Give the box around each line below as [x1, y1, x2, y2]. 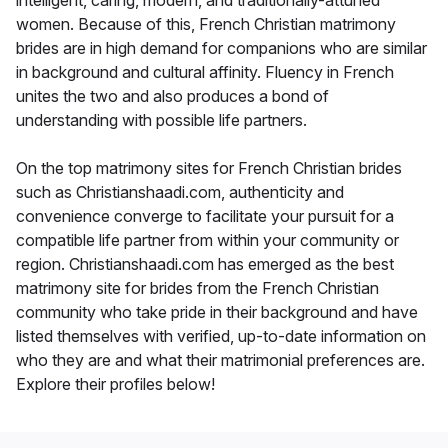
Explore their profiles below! [16, 373, 215, 394]
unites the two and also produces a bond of [16, 85, 329, 106]
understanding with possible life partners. [16, 109, 307, 130]
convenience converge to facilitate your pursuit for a [16, 205, 394, 226]
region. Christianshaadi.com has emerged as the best [16, 253, 394, 274]
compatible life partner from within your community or [16, 229, 399, 250]
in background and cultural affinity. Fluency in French [16, 61, 394, 82]
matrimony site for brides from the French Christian [16, 277, 379, 298]
